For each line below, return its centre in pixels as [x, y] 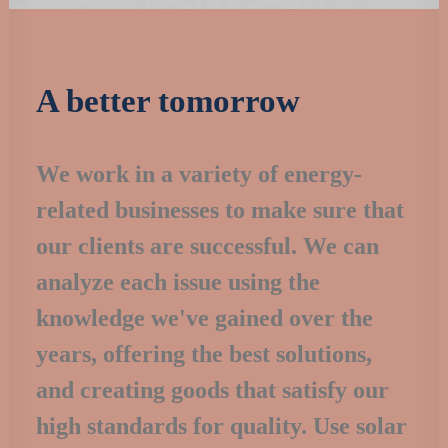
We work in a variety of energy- [199, 174]
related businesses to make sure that [220, 210]
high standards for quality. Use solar [221, 426]
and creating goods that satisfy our [212, 390]
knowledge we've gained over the [204, 318]
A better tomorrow [168, 100]
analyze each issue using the [178, 282]
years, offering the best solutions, [204, 354]
